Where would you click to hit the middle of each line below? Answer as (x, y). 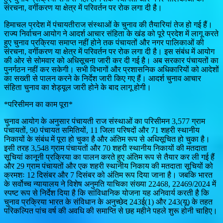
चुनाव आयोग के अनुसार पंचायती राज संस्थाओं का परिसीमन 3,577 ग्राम (105, 121)
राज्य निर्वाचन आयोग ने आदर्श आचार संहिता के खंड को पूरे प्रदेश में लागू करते (111, 33)
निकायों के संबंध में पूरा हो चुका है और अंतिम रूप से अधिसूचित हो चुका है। (107, 139)
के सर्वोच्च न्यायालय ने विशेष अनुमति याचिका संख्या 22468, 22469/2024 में (110, 184)
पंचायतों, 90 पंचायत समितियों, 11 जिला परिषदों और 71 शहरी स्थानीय (102, 130)
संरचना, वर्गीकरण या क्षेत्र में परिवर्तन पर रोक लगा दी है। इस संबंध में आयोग (109, 51)
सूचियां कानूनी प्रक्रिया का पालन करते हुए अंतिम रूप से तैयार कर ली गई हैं (109, 157)
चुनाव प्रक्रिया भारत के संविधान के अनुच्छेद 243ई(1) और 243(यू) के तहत (108, 202)
